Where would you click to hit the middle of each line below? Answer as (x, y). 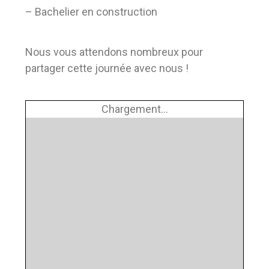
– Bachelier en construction (92, 12)
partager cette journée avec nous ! (107, 68)
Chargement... (134, 109)
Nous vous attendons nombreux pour (114, 52)
